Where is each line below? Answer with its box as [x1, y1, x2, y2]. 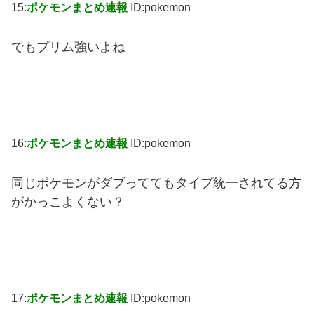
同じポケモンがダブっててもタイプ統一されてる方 [11, 175, 301, 190]
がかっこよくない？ [11, 194, 125, 209]
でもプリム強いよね [11, 40, 125, 55]
